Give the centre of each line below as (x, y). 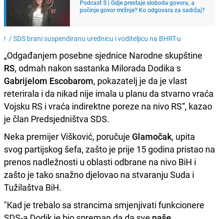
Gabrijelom (26, 80)
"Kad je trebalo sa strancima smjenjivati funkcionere (104, 205)
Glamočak (152, 136)
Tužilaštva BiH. (33, 187)
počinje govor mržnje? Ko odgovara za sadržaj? (142, 10)
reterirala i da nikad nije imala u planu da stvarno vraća (109, 93)
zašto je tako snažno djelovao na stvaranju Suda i (99, 174)
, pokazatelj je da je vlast (140, 80)
